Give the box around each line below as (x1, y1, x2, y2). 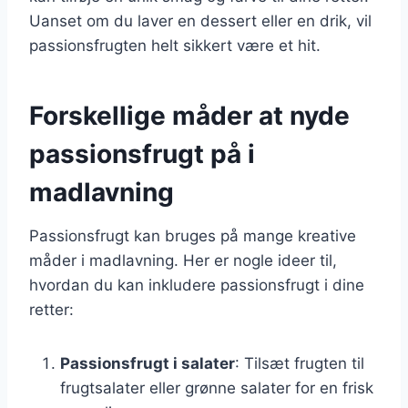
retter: (29, 300, 74, 319)
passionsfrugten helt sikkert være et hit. (29, 36, 321, 55)
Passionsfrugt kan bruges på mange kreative (29, 226, 356, 245)
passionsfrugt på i (29, 138, 255, 169)
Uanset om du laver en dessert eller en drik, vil (29, 11, 372, 30)
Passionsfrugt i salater (60, 353, 235, 372)
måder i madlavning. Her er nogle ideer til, (29, 250, 337, 270)
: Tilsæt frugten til (235, 353, 364, 372)
